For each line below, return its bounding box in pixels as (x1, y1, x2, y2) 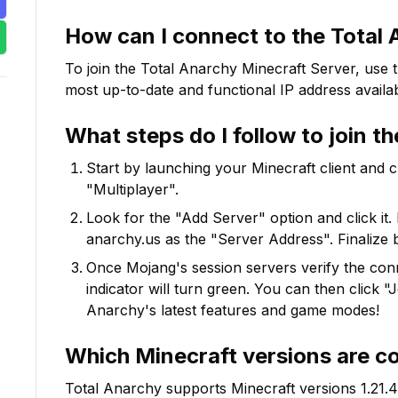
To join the (65, 60, 140, 77)
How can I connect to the (65, 23, 330, 49)
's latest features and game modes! (145, 301, 379, 319)
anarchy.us (86, 230, 161, 248)
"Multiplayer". (86, 180, 179, 198)
